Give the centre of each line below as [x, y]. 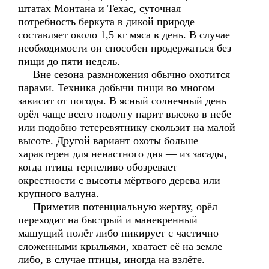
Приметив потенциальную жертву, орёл [118, 207]
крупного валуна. [59, 193]
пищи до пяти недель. [69, 61]
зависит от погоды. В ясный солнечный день [122, 101]
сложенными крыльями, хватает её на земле [120, 246]
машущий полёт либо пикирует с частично [118, 233]
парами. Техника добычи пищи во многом [116, 88]
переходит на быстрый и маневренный [108, 220]
